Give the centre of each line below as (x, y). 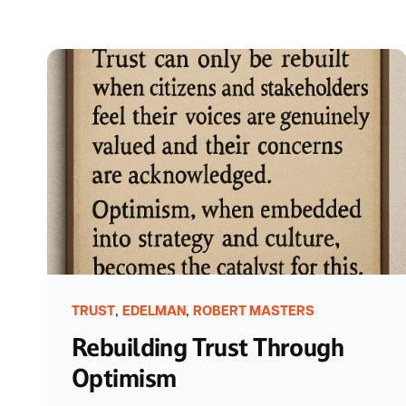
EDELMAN (154, 312)
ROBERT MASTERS (254, 312)
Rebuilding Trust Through (208, 347)
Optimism (124, 378)
